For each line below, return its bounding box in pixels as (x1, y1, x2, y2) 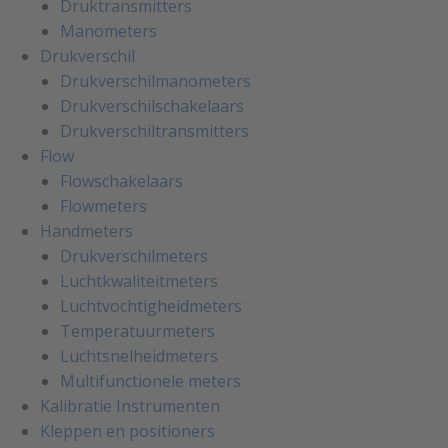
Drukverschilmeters (60, 245, 208, 268)
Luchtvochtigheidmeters (60, 295, 242, 318)
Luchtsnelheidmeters (60, 345, 218, 368)
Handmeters (40, 220, 133, 243)
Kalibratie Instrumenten (40, 395, 220, 418)
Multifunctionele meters (60, 370, 241, 393)
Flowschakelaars (60, 170, 183, 193)
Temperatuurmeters (60, 320, 215, 343)
